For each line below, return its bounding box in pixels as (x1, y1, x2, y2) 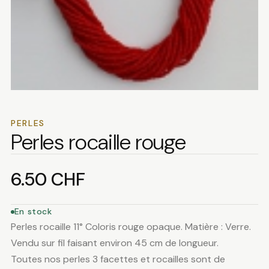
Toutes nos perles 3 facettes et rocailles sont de (10, 253, 225, 266)
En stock (14, 206, 52, 217)
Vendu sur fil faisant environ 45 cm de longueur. (10, 237, 219, 250)
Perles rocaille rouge (10, 128, 186, 157)
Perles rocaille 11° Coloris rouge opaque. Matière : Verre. (10, 220, 251, 234)
